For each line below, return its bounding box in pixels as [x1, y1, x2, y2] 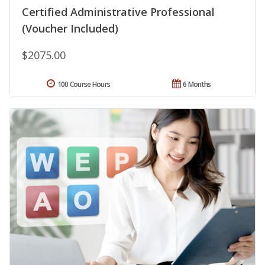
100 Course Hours [57, 79, 111, 90]
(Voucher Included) [22, 21, 118, 36]
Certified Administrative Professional [22, 5, 215, 20]
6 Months [183, 79, 211, 90]
